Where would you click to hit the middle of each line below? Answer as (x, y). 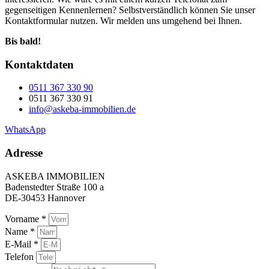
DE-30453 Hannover (45, 198)
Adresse (24, 153)
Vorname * (27, 219)
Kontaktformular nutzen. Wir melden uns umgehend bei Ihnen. (123, 20)
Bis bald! (23, 41)
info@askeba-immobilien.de (82, 109)
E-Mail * (23, 244)
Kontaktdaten (39, 64)
